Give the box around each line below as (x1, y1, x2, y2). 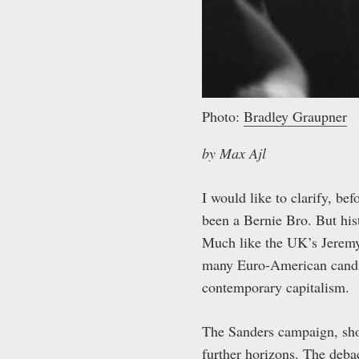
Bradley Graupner (244, 106, 347, 126)
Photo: (202, 106, 244, 126)
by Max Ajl (202, 143, 266, 163)
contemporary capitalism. (202, 276, 349, 296)
